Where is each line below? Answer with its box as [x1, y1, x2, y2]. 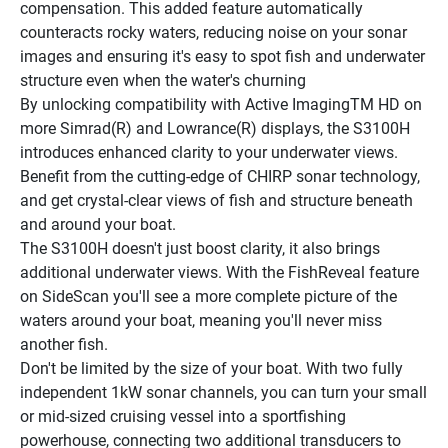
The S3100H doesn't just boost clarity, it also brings [20, 238, 380, 258]
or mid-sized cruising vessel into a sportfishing [20, 406, 346, 426]
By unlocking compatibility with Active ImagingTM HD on [20, 94, 422, 114]
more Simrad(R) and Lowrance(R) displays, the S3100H [20, 118, 410, 138]
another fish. [20, 334, 108, 354]
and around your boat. [20, 214, 176, 234]
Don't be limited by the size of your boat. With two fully [20, 358, 403, 378]
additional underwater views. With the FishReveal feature [20, 262, 419, 282]
